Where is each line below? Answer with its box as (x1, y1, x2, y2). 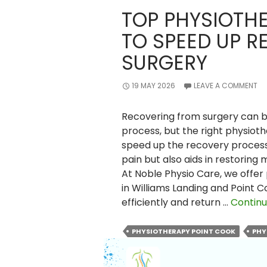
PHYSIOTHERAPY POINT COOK (131, 226, 235, 236)
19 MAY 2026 (131, 80, 175, 91)
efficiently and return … (121, 195, 231, 209)
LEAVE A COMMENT (193, 80, 257, 91)
